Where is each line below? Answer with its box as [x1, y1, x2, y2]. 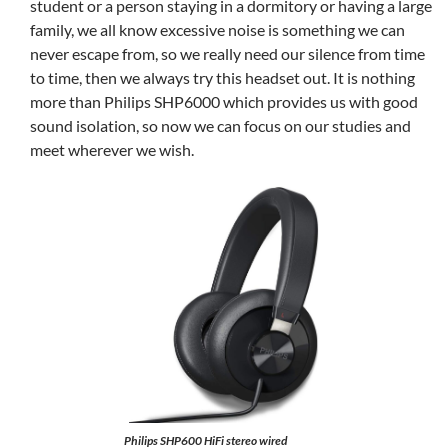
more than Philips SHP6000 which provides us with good [30, 92, 418, 111]
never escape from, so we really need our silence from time [30, 44, 425, 63]
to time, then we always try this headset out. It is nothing [30, 68, 415, 87]
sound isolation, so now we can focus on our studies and [30, 116, 411, 135]
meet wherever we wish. [30, 140, 197, 159]
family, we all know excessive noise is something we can [30, 20, 405, 39]
